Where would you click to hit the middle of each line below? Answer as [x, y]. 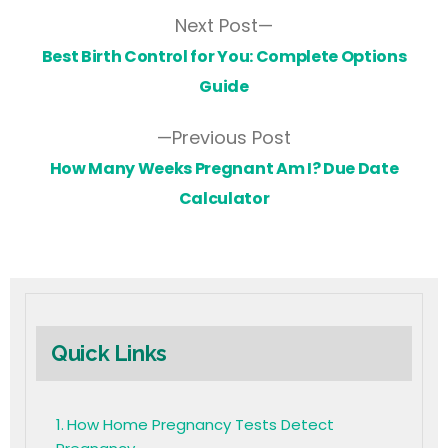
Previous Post [231, 137]
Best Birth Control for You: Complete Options [224, 56]
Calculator [224, 198]
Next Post [216, 25]
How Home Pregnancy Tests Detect [200, 424]
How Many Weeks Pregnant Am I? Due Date [224, 168]
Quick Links [109, 353]
